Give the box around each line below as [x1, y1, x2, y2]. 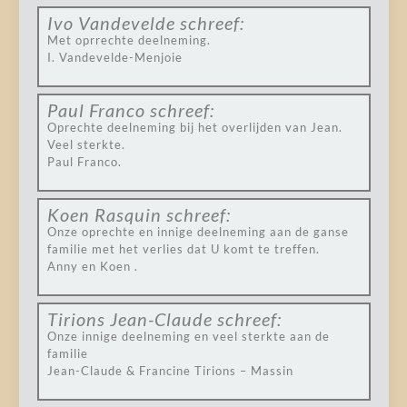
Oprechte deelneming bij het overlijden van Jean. [46, 120, 342, 134]
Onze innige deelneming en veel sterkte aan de [46, 329, 330, 343]
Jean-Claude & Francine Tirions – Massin [46, 363, 293, 378]
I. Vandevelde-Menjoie [46, 50, 183, 65]
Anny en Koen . [46, 259, 138, 273]
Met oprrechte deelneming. [46, 33, 211, 47]
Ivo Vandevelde [46, 12, 175, 34]
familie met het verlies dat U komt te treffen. [46, 242, 320, 256]
